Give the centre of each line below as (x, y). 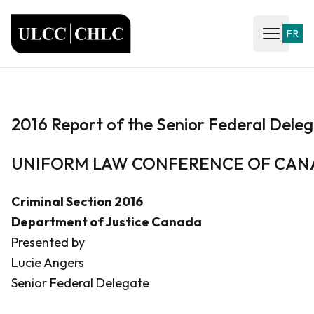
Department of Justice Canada (107, 222)
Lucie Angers (48, 262)
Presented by (48, 242)
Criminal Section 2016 (77, 202)
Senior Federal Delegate (80, 283)
